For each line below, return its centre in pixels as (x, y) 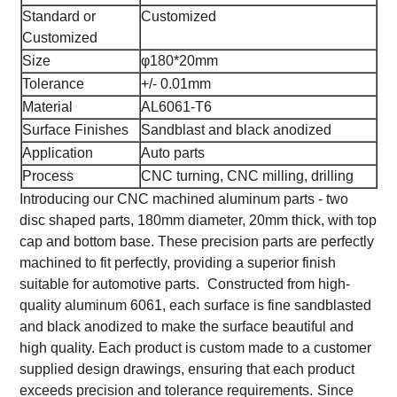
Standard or (58, 16)
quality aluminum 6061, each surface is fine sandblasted (196, 305)
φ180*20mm (179, 60)
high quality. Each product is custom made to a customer (196, 347)
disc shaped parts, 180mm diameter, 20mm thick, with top (198, 220)
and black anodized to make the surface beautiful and (187, 326)
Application (57, 152)
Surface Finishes (75, 129)
